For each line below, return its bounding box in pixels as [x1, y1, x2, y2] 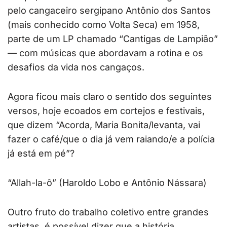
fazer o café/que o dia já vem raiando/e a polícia [8, 134, 215, 145]
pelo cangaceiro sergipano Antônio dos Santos [8, 5, 211, 16]
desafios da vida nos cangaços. [8, 62, 144, 73]
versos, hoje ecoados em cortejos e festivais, [8, 105, 205, 117]
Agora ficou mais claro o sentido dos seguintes [8, 91, 212, 102]
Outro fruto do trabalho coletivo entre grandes [8, 207, 209, 218]
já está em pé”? [8, 148, 74, 159]
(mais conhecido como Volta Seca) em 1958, [8, 19, 200, 30]
